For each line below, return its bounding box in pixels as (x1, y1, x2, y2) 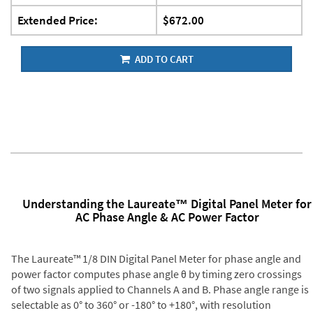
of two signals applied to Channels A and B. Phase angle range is (10, 282, 309, 297)
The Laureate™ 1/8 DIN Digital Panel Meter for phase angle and (10, 252, 301, 266)
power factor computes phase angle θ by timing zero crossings (10, 267, 302, 282)
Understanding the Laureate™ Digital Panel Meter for (22, 195, 312, 212)
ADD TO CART (132, 52, 194, 66)
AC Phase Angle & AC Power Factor (75, 208, 259, 225)
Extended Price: (17, 12, 98, 28)
